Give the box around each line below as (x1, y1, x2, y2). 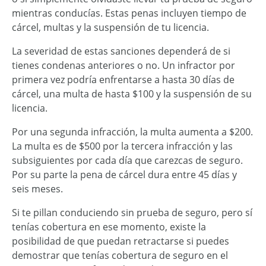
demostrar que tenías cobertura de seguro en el (12, 248, 228, 262)
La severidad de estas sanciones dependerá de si (12, 44, 230, 58)
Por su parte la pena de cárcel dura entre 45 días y (12, 167, 237, 181)
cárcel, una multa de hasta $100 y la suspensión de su (12, 87, 252, 100)
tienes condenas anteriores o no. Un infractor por (12, 58, 235, 72)
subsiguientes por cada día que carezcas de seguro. (12, 153, 245, 167)
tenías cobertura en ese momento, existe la (12, 220, 206, 233)
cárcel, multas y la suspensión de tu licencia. (12, 20, 209, 34)
